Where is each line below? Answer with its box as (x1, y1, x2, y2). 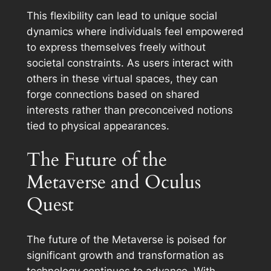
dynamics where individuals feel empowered (26, 25, 244, 38)
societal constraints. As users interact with (26, 56, 233, 69)
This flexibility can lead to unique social (26, 9, 217, 22)
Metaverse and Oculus (26, 169, 201, 195)
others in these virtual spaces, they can (26, 72, 218, 85)
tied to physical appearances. (26, 119, 169, 132)
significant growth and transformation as (26, 249, 224, 262)
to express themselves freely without (26, 41, 206, 53)
